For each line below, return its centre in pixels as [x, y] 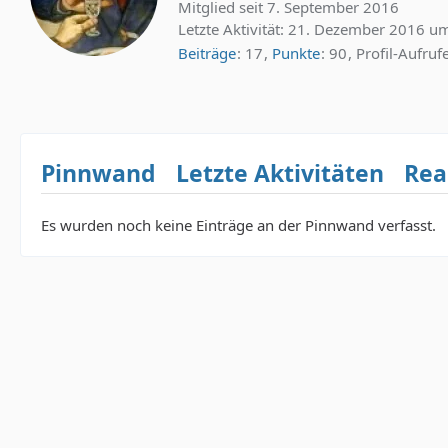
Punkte [296, 52]
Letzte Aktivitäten [280, 172]
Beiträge [207, 52]
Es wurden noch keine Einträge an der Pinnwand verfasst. [238, 224]
